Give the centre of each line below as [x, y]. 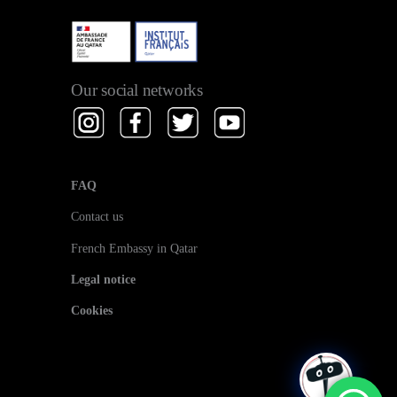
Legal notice [103, 279]
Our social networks [137, 90]
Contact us [97, 217]
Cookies [92, 311]
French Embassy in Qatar [134, 248]
